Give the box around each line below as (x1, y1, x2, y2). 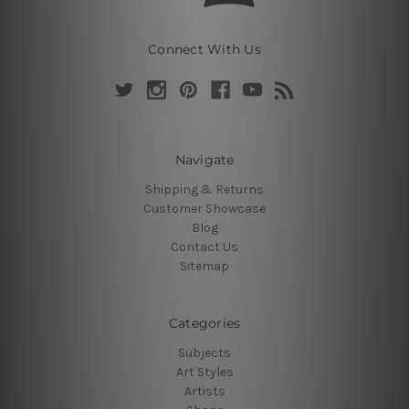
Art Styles (175, 363, 234, 380)
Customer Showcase (143, 200, 266, 216)
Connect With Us (148, 40, 261, 58)
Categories (168, 314, 241, 331)
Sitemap (180, 257, 229, 274)
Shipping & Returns (145, 181, 264, 197)
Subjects (178, 344, 231, 361)
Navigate (174, 151, 235, 168)
